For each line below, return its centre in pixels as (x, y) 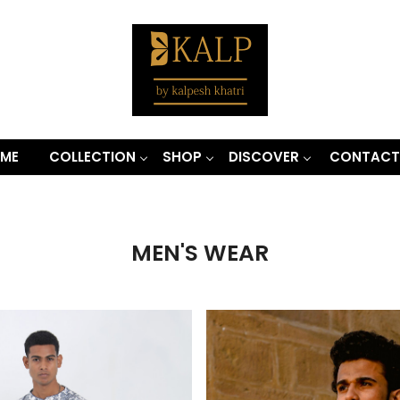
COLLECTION (92, 156)
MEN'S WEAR (200, 253)
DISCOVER (264, 156)
